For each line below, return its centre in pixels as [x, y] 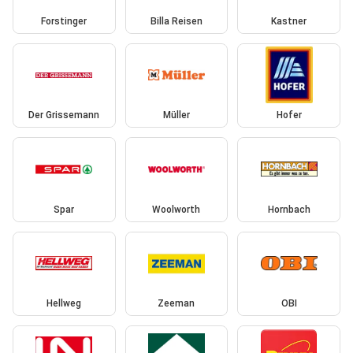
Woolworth [176, 209]
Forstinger [64, 21]
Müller [176, 115]
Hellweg [64, 304]
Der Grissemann [64, 115]
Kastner [289, 21]
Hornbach [289, 209]
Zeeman [176, 304]
